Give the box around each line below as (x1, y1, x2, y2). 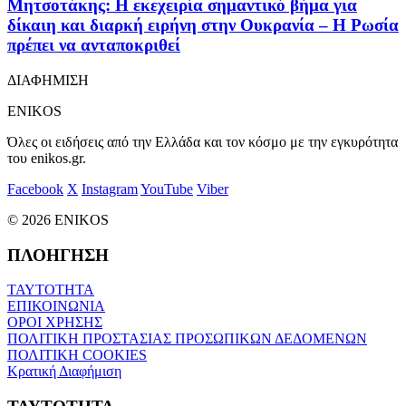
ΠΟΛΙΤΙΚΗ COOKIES (7, 347, 147, 363)
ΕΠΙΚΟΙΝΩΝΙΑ (7, 298, 105, 314)
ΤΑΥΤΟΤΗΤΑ (7, 282, 94, 298)
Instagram (82, 181, 138, 198)
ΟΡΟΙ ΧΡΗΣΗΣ (7, 314, 102, 331)
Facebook (7, 181, 63, 198)
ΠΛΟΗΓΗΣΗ (7, 245, 109, 265)
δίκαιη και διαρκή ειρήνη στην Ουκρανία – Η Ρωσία (7, 15, 399, 35)
